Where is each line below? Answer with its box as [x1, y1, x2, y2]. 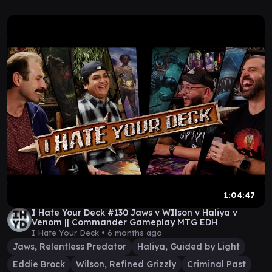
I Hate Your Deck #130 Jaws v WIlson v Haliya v [32, 207, 237, 218]
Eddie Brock [13, 259, 65, 270]
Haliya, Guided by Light [137, 241, 240, 252]
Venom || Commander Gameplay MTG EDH [32, 217, 217, 228]
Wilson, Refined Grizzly [76, 259, 176, 270]
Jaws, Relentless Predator [13, 241, 126, 252]
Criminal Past [187, 259, 246, 270]
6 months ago [107, 228, 162, 237]
